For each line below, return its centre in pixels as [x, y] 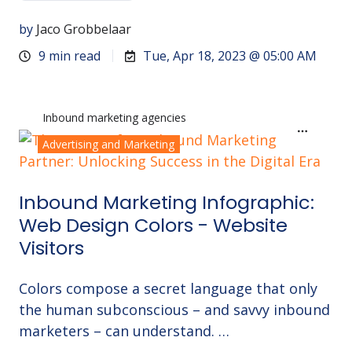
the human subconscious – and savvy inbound [174, 310]
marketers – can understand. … [124, 331]
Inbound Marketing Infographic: [167, 203]
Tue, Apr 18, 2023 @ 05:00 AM [230, 56]
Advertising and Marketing [109, 144]
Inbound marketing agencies [115, 118]
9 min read [70, 56]
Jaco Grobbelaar [84, 29]
